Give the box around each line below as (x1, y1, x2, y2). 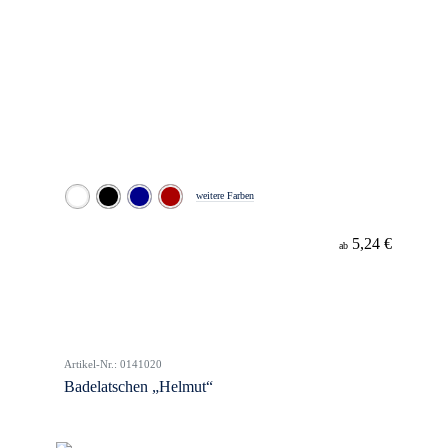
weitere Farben (196, 190, 254, 201)
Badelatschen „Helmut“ (64, 378, 213, 395)
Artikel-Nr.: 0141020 (64, 358, 162, 370)
